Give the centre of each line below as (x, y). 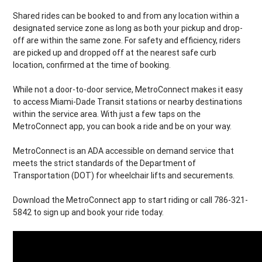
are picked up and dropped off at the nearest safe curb (115, 53)
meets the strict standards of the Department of (105, 163)
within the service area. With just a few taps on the (107, 114)
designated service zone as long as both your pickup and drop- (128, 28)
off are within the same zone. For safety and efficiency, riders (127, 41)
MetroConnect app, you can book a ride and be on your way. (124, 127)
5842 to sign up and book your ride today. (89, 213)
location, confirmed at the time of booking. (92, 65)
